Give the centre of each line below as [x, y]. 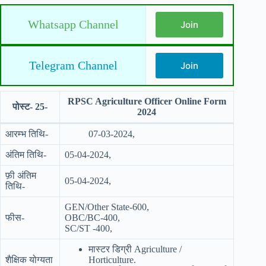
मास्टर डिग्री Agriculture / [135, 249]
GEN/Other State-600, [107, 207]
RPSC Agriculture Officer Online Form [147, 101]
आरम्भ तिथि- [27, 134]
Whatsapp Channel [73, 24]
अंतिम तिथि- [26, 155]
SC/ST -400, [88, 228]
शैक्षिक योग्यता [29, 260]
